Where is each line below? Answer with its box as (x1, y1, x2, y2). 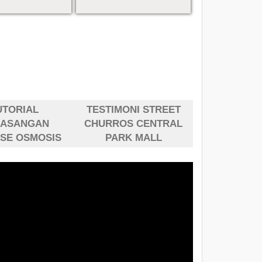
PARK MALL (105, 132, 162, 143)
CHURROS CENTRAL (84, 118, 183, 129)
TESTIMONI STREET (86, 104, 181, 115)
